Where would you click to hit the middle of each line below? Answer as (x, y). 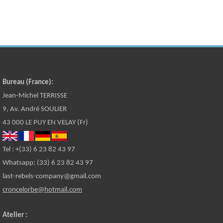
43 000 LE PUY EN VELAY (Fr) (45, 122)
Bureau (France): (28, 82)
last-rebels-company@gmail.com (52, 176)
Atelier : (15, 215)
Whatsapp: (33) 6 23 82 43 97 (48, 163)
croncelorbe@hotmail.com (42, 190)
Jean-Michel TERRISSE (35, 96)
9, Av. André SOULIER (35, 109)
